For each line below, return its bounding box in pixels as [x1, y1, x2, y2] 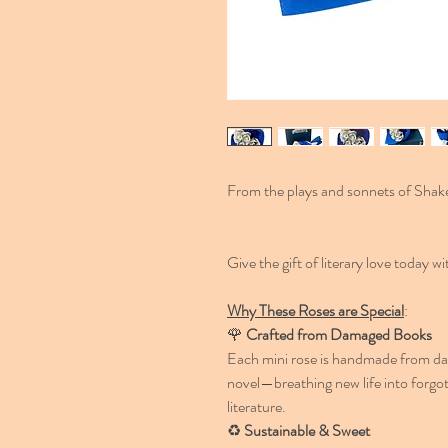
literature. [227, 395, 286, 418]
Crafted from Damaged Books [246, 323, 432, 346]
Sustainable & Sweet [244, 419, 370, 442]
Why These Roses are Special [227, 299, 404, 322]
